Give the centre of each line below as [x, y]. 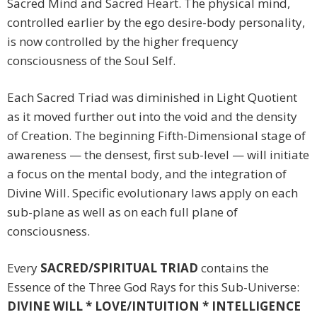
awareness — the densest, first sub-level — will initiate [158, 155]
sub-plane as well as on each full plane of [122, 212]
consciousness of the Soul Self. [91, 61]
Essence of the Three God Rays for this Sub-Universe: [153, 287]
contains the [234, 268]
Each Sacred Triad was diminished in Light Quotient [152, 98]
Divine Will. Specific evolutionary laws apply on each [152, 193]
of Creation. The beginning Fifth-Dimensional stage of [156, 136]
